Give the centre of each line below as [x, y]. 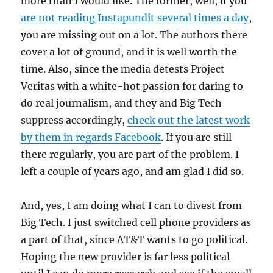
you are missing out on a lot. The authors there [134, 35]
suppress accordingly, [74, 120]
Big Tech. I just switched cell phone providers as [136, 223]
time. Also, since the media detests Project [123, 69]
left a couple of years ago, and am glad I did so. [133, 172]
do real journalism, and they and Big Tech [122, 103]
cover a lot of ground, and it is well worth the [129, 52]
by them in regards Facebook [91, 137]
